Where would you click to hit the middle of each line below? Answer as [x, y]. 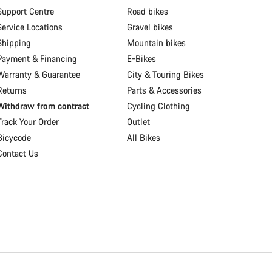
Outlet [139, 122]
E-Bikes [142, 59]
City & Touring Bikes [166, 75]
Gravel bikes [150, 27]
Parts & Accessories [165, 90]
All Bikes [144, 138]
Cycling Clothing [159, 106]
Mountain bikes [157, 43]
